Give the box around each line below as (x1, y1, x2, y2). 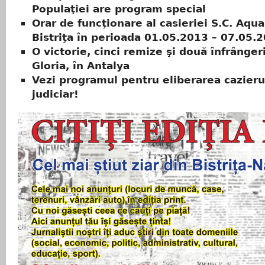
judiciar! (32, 88, 79, 101)
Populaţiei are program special (32, 3, 206, 15)
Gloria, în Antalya (32, 60, 130, 72)
